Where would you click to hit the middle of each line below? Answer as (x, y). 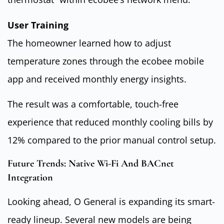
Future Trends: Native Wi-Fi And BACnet (91, 163)
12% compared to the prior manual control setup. (112, 140)
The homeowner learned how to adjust (89, 43)
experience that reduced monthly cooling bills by (110, 122)
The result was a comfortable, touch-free (93, 104)
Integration (30, 177)
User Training (38, 25)
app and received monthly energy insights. (97, 79)
